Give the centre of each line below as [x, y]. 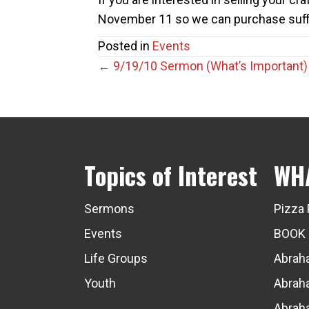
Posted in [125, 46]
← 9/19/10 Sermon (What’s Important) [203, 66]
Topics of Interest [171, 175]
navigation [149, 106]
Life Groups [116, 258]
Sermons [109, 208]
